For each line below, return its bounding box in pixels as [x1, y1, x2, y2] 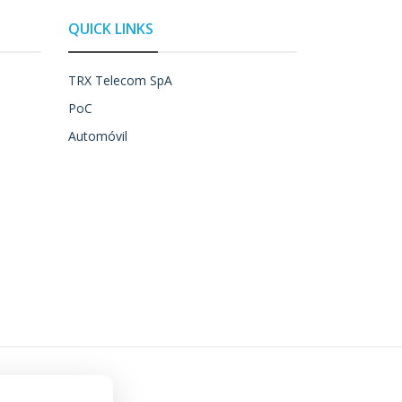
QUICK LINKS [68, 19, 153, 39]
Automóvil [68, 127, 127, 145]
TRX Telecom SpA [68, 72, 172, 90]
